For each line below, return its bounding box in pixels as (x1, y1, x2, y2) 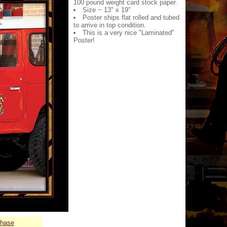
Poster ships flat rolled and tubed (83, 14, 179, 21)
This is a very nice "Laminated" (83, 29, 174, 36)
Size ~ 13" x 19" (83, 6, 131, 14)
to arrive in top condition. (73, 21, 146, 29)
